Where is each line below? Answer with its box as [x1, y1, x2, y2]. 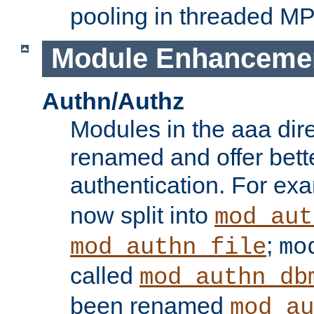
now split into [70, 202, 214, 229]
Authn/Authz [42, 88, 184, 115]
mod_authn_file [70, 234, 266, 261]
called [70, 262, 139, 289]
